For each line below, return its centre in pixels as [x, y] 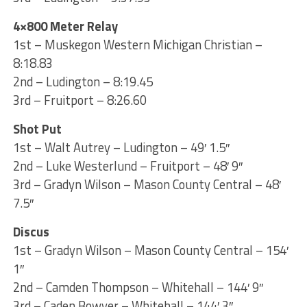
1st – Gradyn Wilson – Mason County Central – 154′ [150, 250]
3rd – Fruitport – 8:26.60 [79, 100]
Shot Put [37, 128]
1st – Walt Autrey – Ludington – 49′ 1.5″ [121, 147]
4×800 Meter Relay [65, 26]
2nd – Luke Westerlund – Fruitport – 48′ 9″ [127, 165]
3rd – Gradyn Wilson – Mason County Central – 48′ [147, 184]
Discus [31, 231]
